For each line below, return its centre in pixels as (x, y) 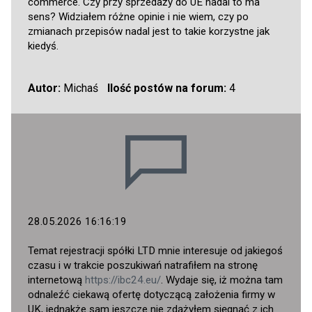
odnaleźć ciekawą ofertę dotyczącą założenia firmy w (151, 295)
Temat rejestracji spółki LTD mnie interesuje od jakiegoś (155, 251)
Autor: (44, 88)
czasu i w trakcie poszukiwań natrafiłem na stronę (143, 266)
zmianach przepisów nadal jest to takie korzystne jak (149, 32)
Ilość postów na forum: (166, 88)
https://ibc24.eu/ (123, 280)
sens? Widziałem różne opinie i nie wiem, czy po (138, 17)
